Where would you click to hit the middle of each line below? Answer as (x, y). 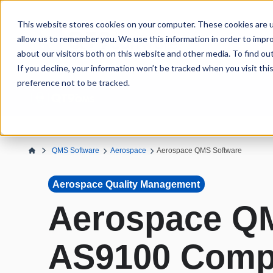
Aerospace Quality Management (126, 184)
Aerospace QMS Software (199, 151)
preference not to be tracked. (73, 83)
